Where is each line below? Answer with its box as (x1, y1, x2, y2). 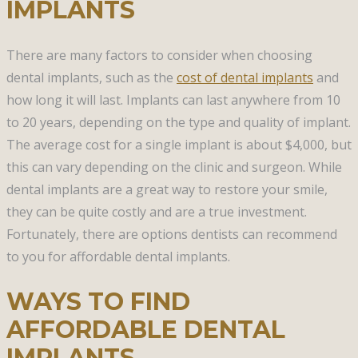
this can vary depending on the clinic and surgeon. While (6, 157, 342, 176)
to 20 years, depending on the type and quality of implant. (6, 113, 351, 131)
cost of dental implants (177, 68, 313, 86)
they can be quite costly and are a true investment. (6, 202, 307, 221)
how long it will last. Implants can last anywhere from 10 (6, 90, 340, 109)
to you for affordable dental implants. (6, 247, 230, 265)
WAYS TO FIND (6, 286, 190, 316)
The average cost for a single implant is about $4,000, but (6, 135, 352, 153)
